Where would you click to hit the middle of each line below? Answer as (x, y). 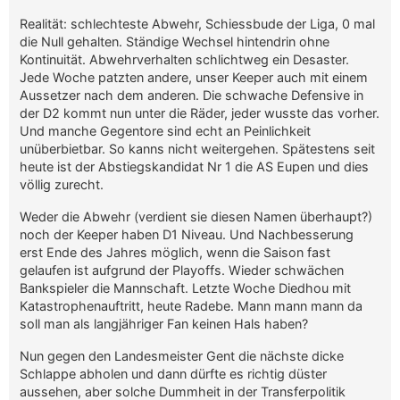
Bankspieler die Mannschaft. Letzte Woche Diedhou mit (186, 287)
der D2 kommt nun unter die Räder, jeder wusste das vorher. (200, 112)
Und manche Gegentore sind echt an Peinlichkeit (166, 130)
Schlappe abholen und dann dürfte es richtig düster (174, 373)
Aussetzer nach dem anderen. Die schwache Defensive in (192, 95)
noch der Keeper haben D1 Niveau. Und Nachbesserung (187, 234)
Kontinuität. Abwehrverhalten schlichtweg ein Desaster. (185, 59)
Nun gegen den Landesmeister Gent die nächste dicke (182, 355)
